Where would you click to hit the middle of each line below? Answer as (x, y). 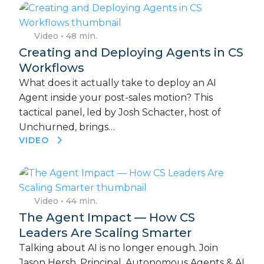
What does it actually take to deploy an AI (118, 83)
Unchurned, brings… (67, 127)
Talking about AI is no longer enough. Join (118, 248)
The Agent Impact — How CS (107, 218)
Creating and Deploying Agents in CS (131, 53)
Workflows (52, 68)
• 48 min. (77, 36)
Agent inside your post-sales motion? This (116, 98)
